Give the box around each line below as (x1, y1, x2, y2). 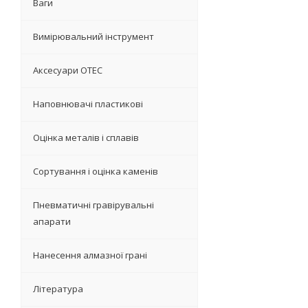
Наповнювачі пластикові (33, 98, 143, 111)
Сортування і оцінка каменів (33, 165, 158, 178)
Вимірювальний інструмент (33, 30, 154, 43)
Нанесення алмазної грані (33, 249, 147, 262)
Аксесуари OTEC (33, 64, 102, 77)
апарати (33, 215, 71, 228)
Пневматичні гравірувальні (33, 199, 154, 212)
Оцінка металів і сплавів (33, 131, 139, 144)
